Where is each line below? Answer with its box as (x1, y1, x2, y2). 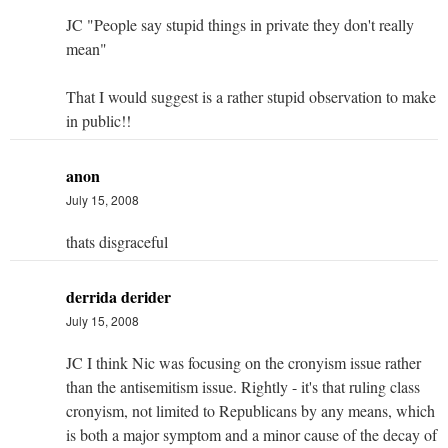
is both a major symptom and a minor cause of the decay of (66, 423, 437, 445)
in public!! (66, 109, 131, 131)
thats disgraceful (66, 230, 168, 252)
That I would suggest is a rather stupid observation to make (66, 85, 436, 107)
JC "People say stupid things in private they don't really (66, 13, 414, 35)
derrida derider (66, 284, 171, 308)
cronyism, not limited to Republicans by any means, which (66, 399, 435, 421)
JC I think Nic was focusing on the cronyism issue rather (66, 351, 421, 373)
